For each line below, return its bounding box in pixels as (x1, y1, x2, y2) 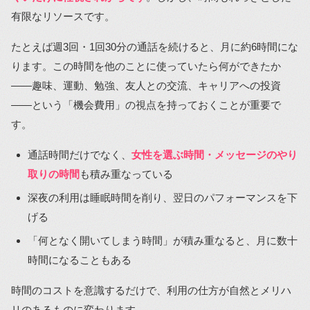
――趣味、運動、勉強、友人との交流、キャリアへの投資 (11, 79, 281, 91)
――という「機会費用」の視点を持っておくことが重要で (11, 98, 281, 111)
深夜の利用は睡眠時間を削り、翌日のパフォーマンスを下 (28, 191, 298, 203)
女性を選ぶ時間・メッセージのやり (131, 148, 298, 161)
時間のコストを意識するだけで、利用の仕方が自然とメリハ (11, 284, 291, 296)
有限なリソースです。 (11, 10, 115, 22)
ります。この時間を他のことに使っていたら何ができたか (11, 60, 281, 72)
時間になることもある (28, 253, 131, 266)
